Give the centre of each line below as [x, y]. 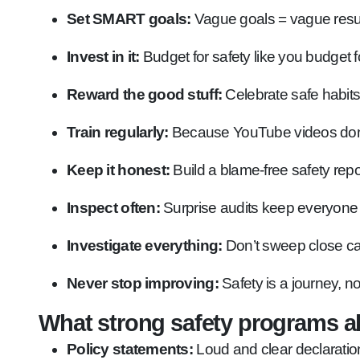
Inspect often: [113, 208]
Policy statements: [130, 349]
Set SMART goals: [129, 19]
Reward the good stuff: [145, 94]
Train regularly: [118, 132]
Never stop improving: [143, 283]
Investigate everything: [145, 245]
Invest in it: [103, 57]
